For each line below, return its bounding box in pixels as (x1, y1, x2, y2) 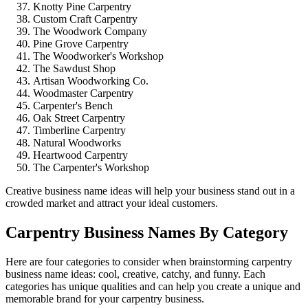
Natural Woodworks (33, 137, 121, 149)
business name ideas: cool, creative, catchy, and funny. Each (5, 267, 265, 280)
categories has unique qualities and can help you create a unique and (5, 280, 300, 292)
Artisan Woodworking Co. (33, 75, 148, 87)
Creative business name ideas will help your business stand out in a (5, 185, 295, 197)
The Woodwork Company (33, 25, 147, 38)
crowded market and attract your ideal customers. (5, 197, 218, 210)
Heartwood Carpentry (33, 149, 128, 162)
